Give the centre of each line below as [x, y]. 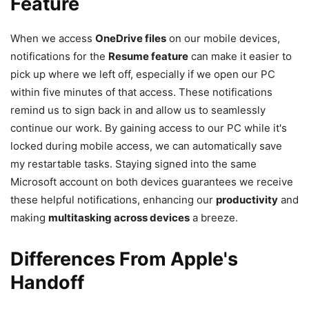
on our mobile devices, [223, 38]
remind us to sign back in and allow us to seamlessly [138, 110]
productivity [247, 199]
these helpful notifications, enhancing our [113, 199]
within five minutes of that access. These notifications [141, 92]
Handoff [47, 282]
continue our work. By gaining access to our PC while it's [149, 128]
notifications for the [59, 56]
